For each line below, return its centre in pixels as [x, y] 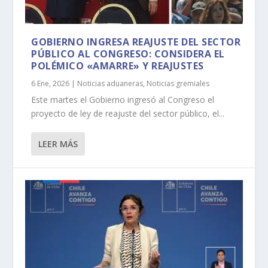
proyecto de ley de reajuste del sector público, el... [128, 113]
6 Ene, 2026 [51, 83]
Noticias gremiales [178, 83]
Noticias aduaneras [110, 83]
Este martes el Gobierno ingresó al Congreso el [123, 99]
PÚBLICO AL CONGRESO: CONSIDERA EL [128, 54]
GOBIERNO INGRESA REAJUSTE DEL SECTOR [136, 42]
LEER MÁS [58, 144]
